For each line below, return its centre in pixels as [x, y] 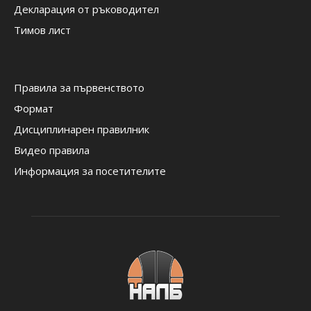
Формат [34, 108]
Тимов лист [42, 30]
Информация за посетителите [90, 171]
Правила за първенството [79, 87]
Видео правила [52, 150]
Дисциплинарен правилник [82, 129]
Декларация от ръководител [86, 9]
